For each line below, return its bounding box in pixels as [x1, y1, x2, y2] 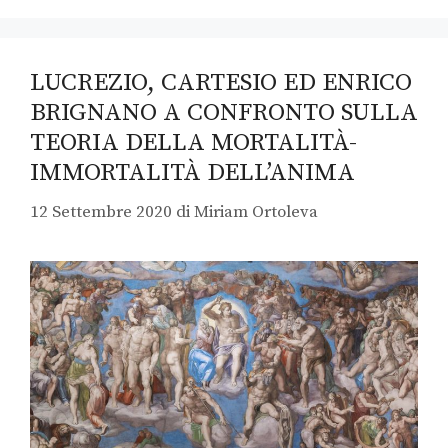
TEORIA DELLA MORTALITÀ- [30, 127, 357, 159]
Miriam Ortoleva [194, 200, 318, 223]
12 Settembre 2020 [30, 200, 172, 223]
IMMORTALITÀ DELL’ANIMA [30, 157, 355, 189]
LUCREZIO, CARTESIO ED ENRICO [30, 67, 412, 99]
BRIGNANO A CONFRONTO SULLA [30, 97, 418, 129]
